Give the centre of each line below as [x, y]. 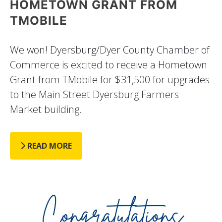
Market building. [46, 109]
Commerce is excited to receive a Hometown [109, 64]
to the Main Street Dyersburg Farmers [94, 94]
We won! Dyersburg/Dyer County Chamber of [110, 50]
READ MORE [49, 145]
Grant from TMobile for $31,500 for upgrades [110, 79]
